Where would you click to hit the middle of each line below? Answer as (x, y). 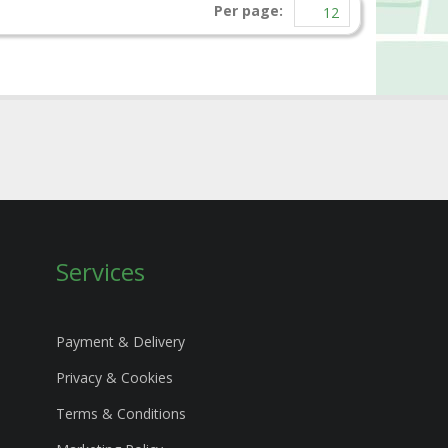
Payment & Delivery (120, 342)
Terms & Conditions (121, 414)
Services (100, 272)
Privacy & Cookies (114, 378)
